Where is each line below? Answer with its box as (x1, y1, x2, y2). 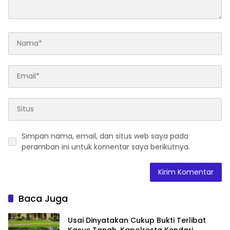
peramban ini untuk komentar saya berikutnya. (22, 141, 190, 152)
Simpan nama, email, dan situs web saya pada (22, 130, 188, 141)
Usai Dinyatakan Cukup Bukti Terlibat (68, 215, 206, 226)
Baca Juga (18, 191, 68, 205)
